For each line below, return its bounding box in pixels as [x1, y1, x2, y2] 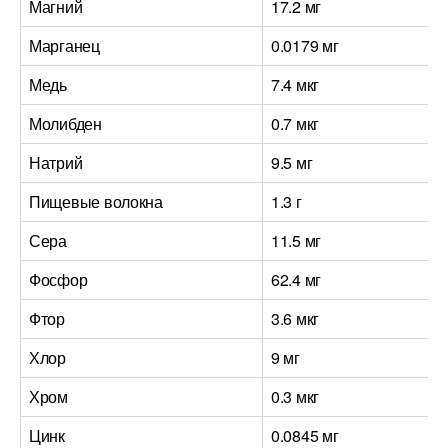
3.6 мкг [271, 307, 320, 330]
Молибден [29, 112, 102, 135]
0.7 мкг [271, 112, 320, 135]
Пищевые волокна [29, 190, 163, 213]
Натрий [29, 151, 83, 174]
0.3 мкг [271, 385, 320, 408]
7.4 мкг [271, 73, 320, 96]
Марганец [29, 34, 100, 57]
